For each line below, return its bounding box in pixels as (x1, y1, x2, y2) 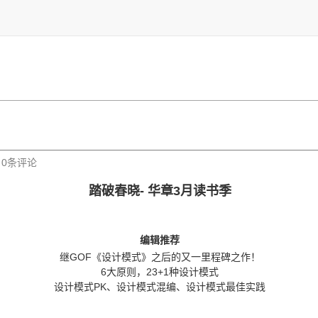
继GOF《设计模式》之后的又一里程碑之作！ (59, 251, 261, 263)
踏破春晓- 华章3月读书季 (88, 184, 231, 198)
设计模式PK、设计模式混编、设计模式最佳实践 (54, 281, 265, 292)
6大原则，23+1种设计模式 (101, 266, 219, 278)
